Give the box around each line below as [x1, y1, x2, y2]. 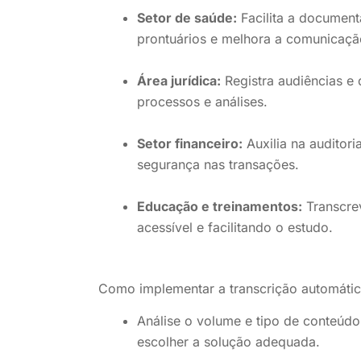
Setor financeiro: [137, 135, 243, 151]
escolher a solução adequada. [137, 334, 320, 351]
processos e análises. [137, 93, 268, 110]
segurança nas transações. [137, 156, 299, 172]
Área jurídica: [137, 72, 221, 89]
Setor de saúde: [137, 9, 237, 26]
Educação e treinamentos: [137, 197, 302, 214]
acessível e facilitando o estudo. [137, 218, 333, 235]
